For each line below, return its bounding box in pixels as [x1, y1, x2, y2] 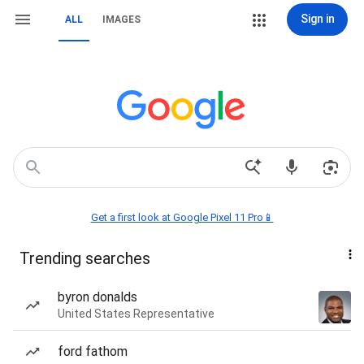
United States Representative [58, 307, 214, 320]
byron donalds [58, 289, 137, 305]
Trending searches [19, 249, 150, 268]
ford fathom [58, 344, 128, 359]
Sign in [300, 12, 335, 25]
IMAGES [102, 14, 141, 25]
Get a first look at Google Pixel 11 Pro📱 [90, 211, 274, 223]
